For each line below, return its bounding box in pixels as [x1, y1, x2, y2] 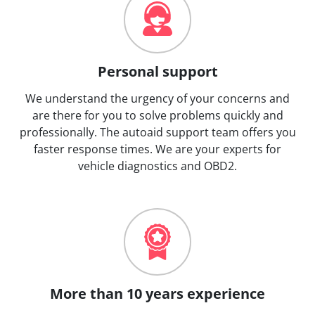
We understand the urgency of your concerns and [25, 90, 290, 106]
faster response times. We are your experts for [34, 141, 281, 157]
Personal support [97, 61, 218, 81]
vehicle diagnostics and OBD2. [78, 157, 237, 174]
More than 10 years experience [50, 283, 265, 303]
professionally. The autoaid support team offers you [19, 124, 296, 140]
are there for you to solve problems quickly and [32, 107, 283, 123]
